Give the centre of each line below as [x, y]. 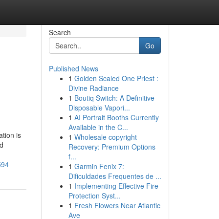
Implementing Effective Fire [116, 186]
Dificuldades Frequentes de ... [115, 176]
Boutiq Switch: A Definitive [114, 98]
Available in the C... [98, 127]
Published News [73, 68]
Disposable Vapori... [99, 108]
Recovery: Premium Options [112, 147]
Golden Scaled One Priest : [116, 78]
